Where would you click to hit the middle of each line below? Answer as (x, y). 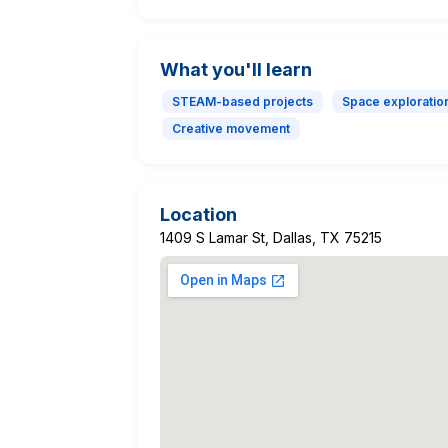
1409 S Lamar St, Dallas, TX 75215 (271, 237)
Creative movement (231, 128)
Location (198, 214)
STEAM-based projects (242, 101)
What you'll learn (236, 69)
